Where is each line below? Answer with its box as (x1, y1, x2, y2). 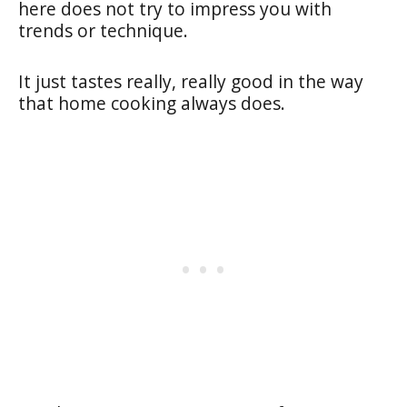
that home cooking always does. (18, 90, 285, 115)
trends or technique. (18, 17, 188, 43)
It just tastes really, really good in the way (18, 68, 363, 94)
